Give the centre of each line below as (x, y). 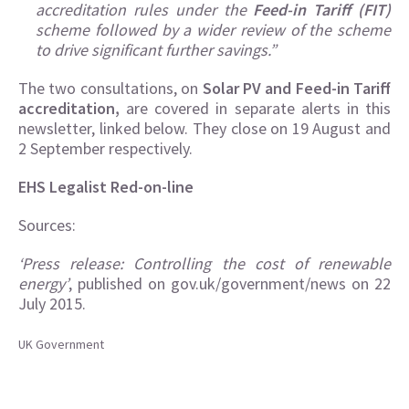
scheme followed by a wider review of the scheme (213, 30)
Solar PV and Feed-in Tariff (294, 89)
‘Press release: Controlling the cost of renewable (204, 264)
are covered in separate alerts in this (255, 109)
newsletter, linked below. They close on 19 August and (204, 129)
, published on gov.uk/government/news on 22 (230, 284)
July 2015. (52, 304)
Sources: (47, 225)
